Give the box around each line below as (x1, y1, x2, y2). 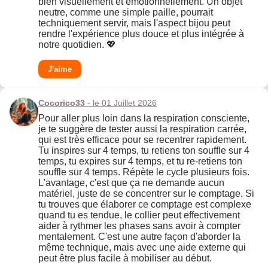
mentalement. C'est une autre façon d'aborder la (38, 232, 240, 242)
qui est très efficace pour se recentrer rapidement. (38, 135, 246, 145)
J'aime (48, 65, 72, 74)
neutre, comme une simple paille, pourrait (38, 7, 213, 18)
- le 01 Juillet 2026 (85, 98, 157, 108)
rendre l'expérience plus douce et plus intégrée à (38, 29, 244, 39)
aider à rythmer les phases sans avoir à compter (38, 221, 240, 232)
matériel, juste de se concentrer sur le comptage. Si (38, 188, 254, 199)
